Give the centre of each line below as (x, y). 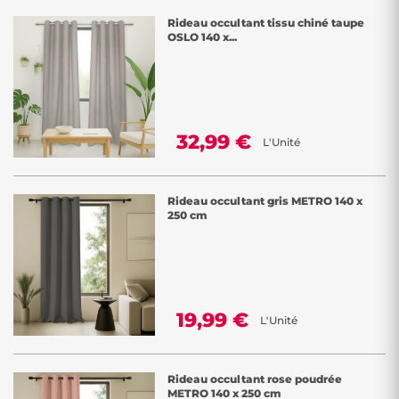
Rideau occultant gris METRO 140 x (265, 201)
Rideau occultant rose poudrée (255, 379)
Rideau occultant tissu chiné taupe (266, 23)
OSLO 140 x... (202, 37)
